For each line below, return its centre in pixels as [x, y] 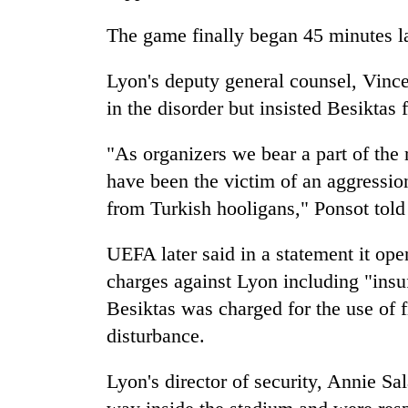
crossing [46, 64]
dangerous [52, 45]
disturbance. [156, 336]
